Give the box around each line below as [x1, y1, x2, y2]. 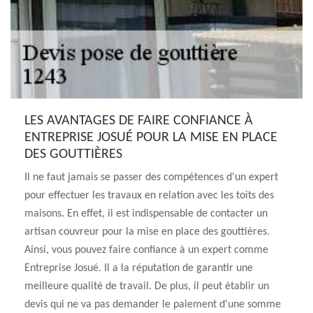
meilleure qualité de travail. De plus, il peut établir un [24, 281, 269, 292]
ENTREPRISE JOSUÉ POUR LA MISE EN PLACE [24, 131, 277, 145]
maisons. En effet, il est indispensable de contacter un [24, 208, 268, 219]
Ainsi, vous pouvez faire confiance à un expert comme [24, 245, 268, 256]
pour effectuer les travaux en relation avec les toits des [24, 190, 274, 201]
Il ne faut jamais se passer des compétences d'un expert [24, 172, 278, 183]
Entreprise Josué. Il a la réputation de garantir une [24, 263, 253, 274]
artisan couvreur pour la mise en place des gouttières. [24, 226, 270, 238]
